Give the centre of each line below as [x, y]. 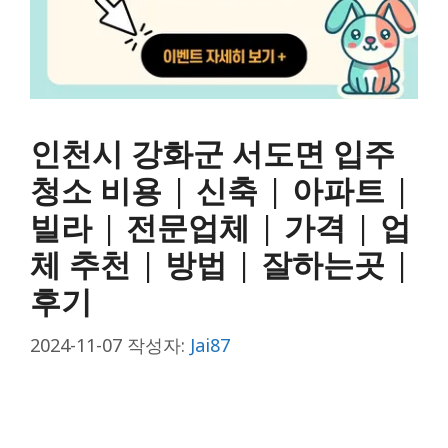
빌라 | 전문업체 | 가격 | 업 [220, 226]
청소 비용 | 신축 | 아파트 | [220, 189]
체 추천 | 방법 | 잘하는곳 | [220, 263]
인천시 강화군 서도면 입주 [212, 152]
